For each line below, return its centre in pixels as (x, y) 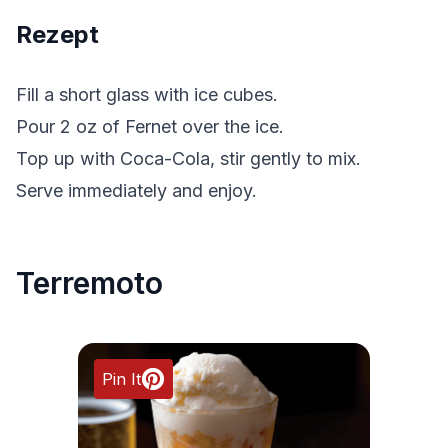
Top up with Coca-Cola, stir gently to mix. (188, 159)
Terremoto (89, 283)
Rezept (57, 35)
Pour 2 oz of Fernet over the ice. (150, 127)
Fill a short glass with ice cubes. (147, 95)
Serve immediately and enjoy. (136, 191)
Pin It (122, 379)
